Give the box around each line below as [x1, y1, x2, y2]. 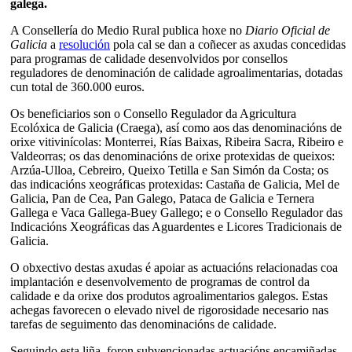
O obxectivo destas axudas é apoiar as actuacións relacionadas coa [10, 260, 338, 274]
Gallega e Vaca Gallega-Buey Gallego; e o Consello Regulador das [10, 205, 343, 219]
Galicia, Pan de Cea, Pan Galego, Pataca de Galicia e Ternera [10, 191, 314, 205]
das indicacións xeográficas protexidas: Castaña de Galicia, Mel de [10, 177, 339, 191]
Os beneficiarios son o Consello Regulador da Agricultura [10, 106, 296, 120]
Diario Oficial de [245, 23, 330, 37]
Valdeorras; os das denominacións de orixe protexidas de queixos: [10, 148, 335, 163]
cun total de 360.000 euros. [10, 79, 145, 93]
